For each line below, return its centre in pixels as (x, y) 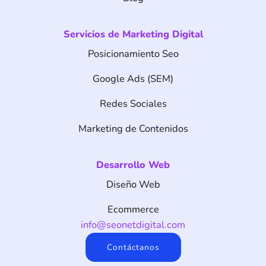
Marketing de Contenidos (133, 128)
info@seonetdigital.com (133, 224)
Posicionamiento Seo (133, 53)
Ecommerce (133, 209)
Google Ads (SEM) (133, 78)
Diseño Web (133, 184)
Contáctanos (133, 247)
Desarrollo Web (133, 164)
